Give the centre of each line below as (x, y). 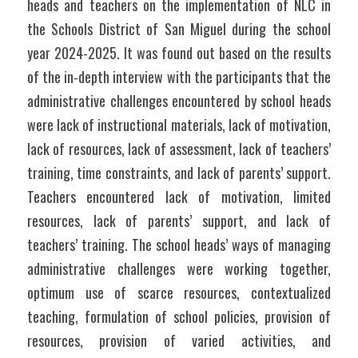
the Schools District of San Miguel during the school (179, 29)
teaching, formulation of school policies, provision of (179, 316)
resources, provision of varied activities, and (179, 340)
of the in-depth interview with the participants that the (179, 77)
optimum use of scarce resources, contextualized (179, 292)
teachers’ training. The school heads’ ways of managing (179, 245)
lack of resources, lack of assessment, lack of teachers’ (179, 149)
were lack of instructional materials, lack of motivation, (179, 125)
